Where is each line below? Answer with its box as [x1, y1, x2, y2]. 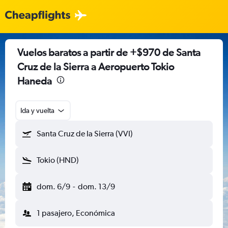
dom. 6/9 [37, 182, 70, 191]
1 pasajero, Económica [37, 208, 115, 218]
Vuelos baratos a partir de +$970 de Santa [17, 46, 201, 58]
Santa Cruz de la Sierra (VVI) [37, 129, 133, 138]
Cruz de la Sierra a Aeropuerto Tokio [17, 61, 174, 72]
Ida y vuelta [20, 106, 54, 115]
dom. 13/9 [77, 182, 115, 191]
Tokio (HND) [37, 155, 79, 165]
